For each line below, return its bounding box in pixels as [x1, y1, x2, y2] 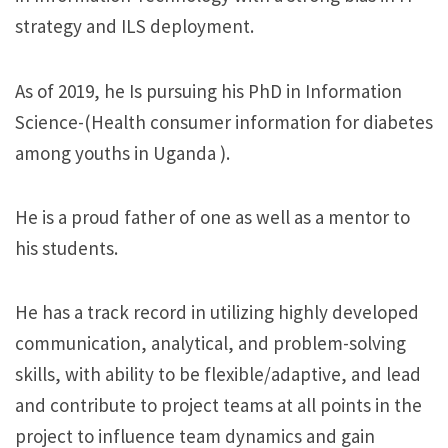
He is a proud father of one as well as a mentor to [15, 204, 410, 229]
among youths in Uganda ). [15, 140, 230, 165]
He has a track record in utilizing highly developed [15, 300, 419, 325]
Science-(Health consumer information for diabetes [15, 109, 433, 134]
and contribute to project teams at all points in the [15, 393, 422, 418]
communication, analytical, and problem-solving [15, 331, 406, 356]
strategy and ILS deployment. [15, 14, 254, 39]
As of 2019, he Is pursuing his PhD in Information [15, 78, 402, 103]
